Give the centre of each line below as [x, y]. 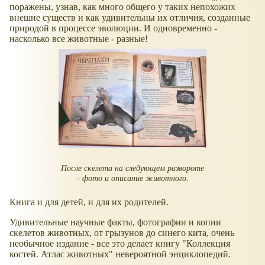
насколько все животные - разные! [79, 39]
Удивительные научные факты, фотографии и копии [115, 222]
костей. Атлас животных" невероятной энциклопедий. [120, 254]
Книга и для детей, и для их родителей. [89, 202]
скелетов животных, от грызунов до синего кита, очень [122, 232]
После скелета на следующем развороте [132, 168]
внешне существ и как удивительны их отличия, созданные [130, 18]
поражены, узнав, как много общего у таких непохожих [122, 7]
